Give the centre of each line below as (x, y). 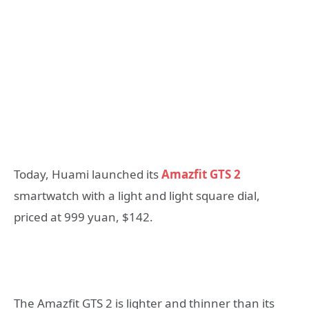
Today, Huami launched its (88, 174)
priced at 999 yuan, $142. (83, 217)
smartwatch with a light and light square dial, (137, 195)
